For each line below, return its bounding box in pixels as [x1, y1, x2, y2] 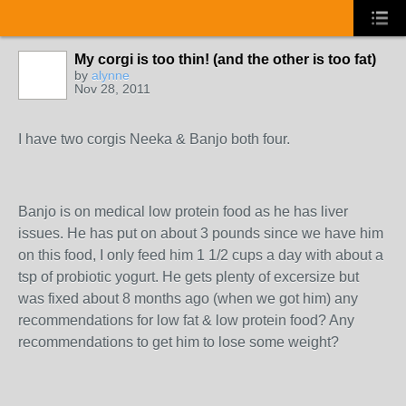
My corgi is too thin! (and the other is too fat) [74, 52, 376, 67]
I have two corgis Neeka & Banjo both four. [18, 131, 290, 147]
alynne [92, 68, 130, 82]
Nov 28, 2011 [74, 82, 150, 96]
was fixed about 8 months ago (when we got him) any [18, 291, 358, 306]
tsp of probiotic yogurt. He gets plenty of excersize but [18, 269, 359, 285]
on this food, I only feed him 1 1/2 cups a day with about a [18, 247, 383, 263]
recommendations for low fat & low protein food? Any [18, 313, 354, 328]
